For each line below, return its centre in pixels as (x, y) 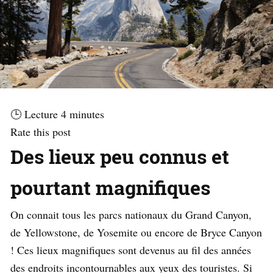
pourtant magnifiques (110, 188)
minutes (87, 114)
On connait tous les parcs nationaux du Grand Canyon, (131, 215)
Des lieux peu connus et (120, 157)
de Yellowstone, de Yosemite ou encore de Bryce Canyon (136, 232)
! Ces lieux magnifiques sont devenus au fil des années (131, 250)
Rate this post (41, 132)
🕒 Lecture (34, 114)
